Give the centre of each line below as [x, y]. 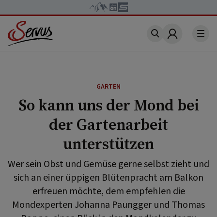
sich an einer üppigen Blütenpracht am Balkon [108, 178]
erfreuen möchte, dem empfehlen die [108, 191]
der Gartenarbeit [108, 124]
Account [187, 39]
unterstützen [108, 144]
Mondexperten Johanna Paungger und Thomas [108, 205]
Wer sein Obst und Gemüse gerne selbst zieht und [108, 164]
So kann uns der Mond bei [108, 105]
